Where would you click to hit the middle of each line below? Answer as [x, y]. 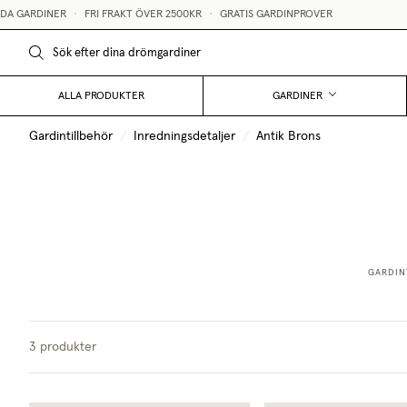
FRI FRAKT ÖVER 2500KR [127, 15]
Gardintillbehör [71, 136]
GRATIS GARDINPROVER [260, 15]
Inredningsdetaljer [184, 136]
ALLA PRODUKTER [101, 96]
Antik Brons [288, 136]
